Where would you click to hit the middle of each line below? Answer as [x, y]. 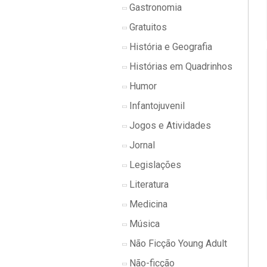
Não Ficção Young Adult [177, 243]
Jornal [141, 145]
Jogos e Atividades [169, 125]
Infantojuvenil [156, 106]
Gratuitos [147, 27]
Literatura [148, 184]
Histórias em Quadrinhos [180, 66]
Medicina [147, 204]
